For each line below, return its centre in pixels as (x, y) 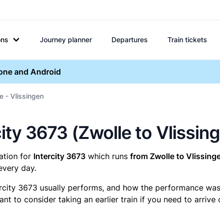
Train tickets (187, 40)
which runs (108, 156)
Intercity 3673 (59, 156)
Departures (130, 40)
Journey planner (66, 40)
